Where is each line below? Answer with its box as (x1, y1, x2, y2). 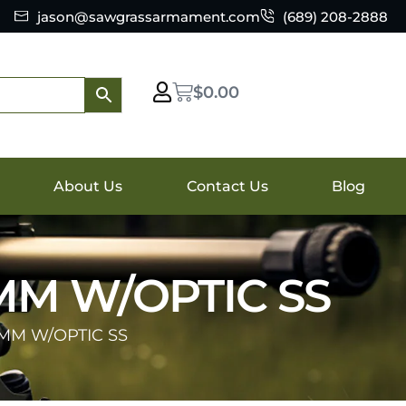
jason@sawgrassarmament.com (37, 7, 260, 25)
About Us (53, 177, 123, 195)
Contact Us (186, 177, 268, 195)
